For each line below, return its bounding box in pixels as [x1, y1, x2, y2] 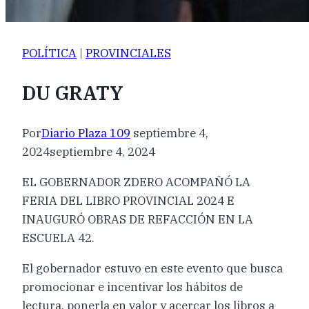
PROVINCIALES [86, 46, 171, 61]
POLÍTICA [22, 46, 77, 61]
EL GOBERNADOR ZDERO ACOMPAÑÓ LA [22, 174, 250, 190]
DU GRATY [22, 80, 123, 106]
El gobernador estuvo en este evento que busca [22, 260, 283, 276]
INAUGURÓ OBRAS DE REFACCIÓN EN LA [22, 211, 253, 227]
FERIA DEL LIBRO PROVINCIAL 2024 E [22, 192, 235, 208]
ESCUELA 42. [22, 230, 94, 246]
